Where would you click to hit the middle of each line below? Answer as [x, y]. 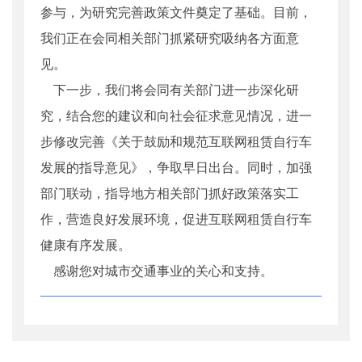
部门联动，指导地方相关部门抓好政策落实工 [170, 193]
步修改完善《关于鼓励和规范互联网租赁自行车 [176, 141]
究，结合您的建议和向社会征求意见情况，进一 [176, 116]
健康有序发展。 [86, 245]
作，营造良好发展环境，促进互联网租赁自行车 [176, 219]
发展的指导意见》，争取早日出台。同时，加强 [176, 167]
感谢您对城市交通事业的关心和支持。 [157, 271]
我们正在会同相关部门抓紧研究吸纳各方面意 [170, 38]
